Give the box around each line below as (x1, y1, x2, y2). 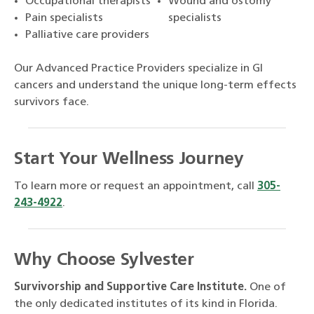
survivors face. (14, 97, 89, 109)
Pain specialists (25, 13, 103, 25)
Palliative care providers (25, 29, 149, 41)
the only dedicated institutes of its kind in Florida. (14, 299, 278, 310)
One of (247, 282, 286, 294)
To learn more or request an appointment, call (14, 181, 257, 193)
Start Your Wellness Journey (14, 151, 244, 169)
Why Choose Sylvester (14, 252, 194, 270)
